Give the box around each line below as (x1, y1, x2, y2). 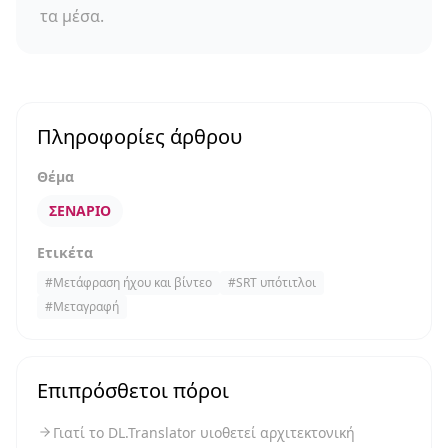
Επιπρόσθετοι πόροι (37, 377, 229, 404)
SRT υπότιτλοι (236, 274, 316, 291)
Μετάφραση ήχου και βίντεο (53, 274, 212, 291)
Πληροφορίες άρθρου (37, 123, 242, 150)
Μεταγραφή (53, 298, 119, 315)
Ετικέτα (37, 243, 93, 262)
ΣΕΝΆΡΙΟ (49, 201, 111, 220)
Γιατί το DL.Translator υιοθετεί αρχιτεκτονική (53, 423, 355, 442)
